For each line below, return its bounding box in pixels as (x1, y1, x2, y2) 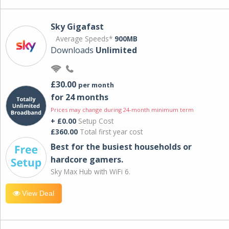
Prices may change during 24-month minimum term (51, 105, 194, 113)
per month (78, 80, 114, 89)
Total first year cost (78, 126, 143, 136)
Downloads (51, 44, 96, 56)
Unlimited (96, 44, 137, 56)
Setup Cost (76, 116, 113, 126)
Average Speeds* (56, 33, 114, 43)
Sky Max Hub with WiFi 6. (51, 167, 130, 177)
